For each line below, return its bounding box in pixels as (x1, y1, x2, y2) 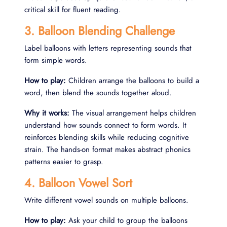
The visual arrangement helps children (69, 107, 196, 119)
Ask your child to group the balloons (66, 214, 187, 226)
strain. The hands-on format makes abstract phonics (24, 143, 191, 155)
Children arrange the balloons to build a (66, 74, 199, 86)
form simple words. (24, 54, 87, 66)
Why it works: (24, 107, 69, 119)
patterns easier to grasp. (24, 156, 103, 167)
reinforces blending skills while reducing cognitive (24, 131, 189, 143)
